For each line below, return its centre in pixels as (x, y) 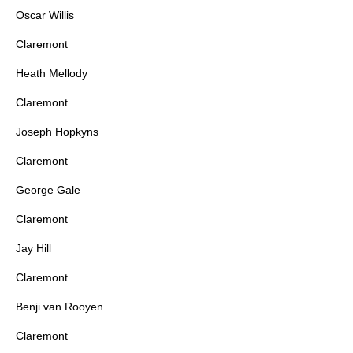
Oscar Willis (45, 15)
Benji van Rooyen (59, 307)
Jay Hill (33, 249)
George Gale (48, 190)
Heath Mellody (52, 74)
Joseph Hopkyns (57, 132)
